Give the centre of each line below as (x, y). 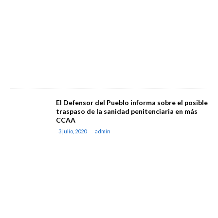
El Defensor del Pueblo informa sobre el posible (132, 102)
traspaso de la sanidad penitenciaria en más (127, 111)
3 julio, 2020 (73, 131)
